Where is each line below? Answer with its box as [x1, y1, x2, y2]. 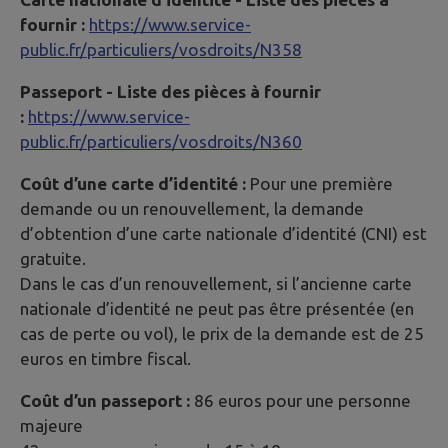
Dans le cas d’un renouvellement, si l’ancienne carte [20, 274, 412, 294]
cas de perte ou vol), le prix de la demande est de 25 [20, 324, 424, 344]
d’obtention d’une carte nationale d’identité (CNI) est [20, 224, 427, 244]
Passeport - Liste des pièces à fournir [20, 82, 321, 102]
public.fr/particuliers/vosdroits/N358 [20, 39, 302, 59]
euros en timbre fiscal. [20, 349, 191, 369]
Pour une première [246, 174, 393, 194]
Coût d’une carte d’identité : [20, 174, 246, 194]
